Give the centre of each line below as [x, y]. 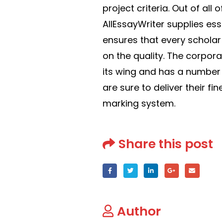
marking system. [139, 103]
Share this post [166, 144]
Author [139, 211]
